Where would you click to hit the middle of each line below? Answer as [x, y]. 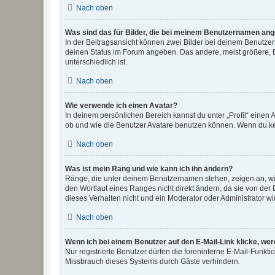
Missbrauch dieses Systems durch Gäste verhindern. [153, 261]
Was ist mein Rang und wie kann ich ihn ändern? [149, 169]
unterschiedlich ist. [96, 62]
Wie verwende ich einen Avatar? [121, 106]
